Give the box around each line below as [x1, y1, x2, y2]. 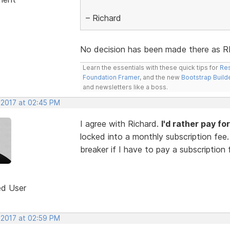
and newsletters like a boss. [82, 83, 168, 91]
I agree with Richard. [80, 118, 161, 129]
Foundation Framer [82, 73, 140, 81]
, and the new [139, 73, 181, 81]
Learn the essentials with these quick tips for [82, 63, 220, 71]
